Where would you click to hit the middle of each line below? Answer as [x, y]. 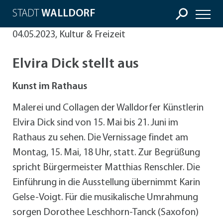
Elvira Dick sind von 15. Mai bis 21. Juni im [95, 123]
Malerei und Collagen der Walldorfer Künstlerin [108, 108]
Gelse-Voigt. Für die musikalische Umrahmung [105, 198]
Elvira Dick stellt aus [76, 64]
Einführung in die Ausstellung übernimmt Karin [106, 183]
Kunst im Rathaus [50, 87]
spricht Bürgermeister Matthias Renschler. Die [106, 168]
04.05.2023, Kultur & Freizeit [69, 35]
